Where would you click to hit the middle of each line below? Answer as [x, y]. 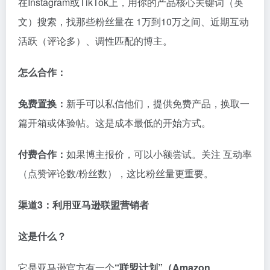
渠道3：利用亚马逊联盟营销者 [83, 204]
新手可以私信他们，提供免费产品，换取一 [158, 103]
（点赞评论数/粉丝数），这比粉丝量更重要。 [116, 173]
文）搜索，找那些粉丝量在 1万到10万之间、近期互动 [133, 21]
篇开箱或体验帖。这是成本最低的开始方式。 [115, 122]
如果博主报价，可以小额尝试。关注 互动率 [159, 154]
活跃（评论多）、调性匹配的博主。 [95, 40]
